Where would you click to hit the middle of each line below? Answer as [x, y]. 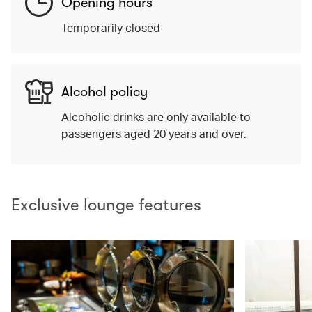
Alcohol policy [104, 92]
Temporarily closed [111, 28]
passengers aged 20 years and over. [154, 134]
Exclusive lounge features [106, 205]
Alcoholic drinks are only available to [156, 117]
